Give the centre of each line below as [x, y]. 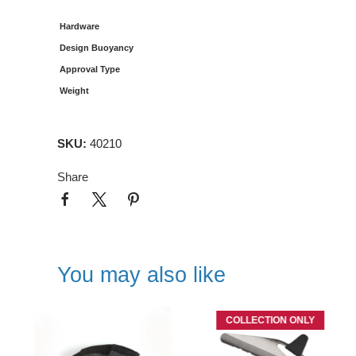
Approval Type [90, 69]
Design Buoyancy [97, 48]
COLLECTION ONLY [54, 321]
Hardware [79, 26]
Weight [74, 91]
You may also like [141, 275]
